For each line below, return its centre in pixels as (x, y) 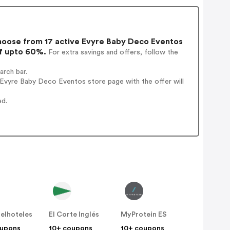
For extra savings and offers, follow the (112, 52)
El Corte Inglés (74, 215)
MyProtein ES (144, 215)
